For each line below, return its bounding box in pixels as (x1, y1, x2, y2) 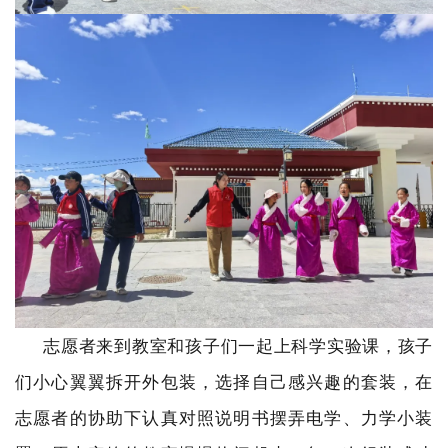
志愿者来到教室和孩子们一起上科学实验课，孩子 (15, 333, 433, 357)
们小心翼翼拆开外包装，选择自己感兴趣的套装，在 (15, 369, 433, 393)
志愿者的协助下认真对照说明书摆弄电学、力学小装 (15, 405, 433, 429)
